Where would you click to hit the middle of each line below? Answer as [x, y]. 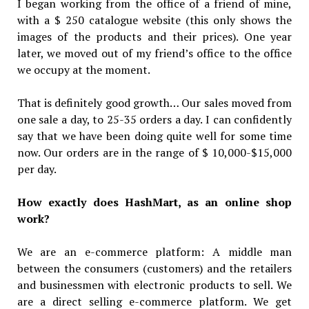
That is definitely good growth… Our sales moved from [154, 102]
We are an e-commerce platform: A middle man [154, 251]
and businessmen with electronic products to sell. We [154, 285]
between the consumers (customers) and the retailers [154, 268]
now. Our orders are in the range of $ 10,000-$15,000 [154, 152]
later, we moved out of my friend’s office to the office [154, 53]
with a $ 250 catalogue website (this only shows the [154, 20]
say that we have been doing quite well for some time [154, 136]
